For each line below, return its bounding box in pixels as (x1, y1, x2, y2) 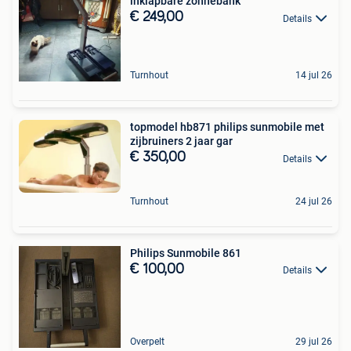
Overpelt (130, 335, 165, 347)
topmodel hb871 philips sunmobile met (130, 121, 324, 134)
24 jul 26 (295, 195, 332, 207)
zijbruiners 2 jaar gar (130, 135, 233, 148)
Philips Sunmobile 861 (130, 246, 241, 259)
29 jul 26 (295, 335, 332, 347)
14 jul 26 (295, 70, 332, 81)
